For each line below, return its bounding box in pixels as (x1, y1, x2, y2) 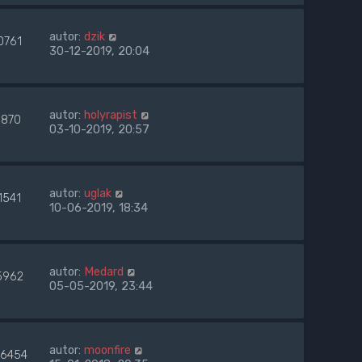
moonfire (84, 343, 131, 358)
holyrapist (84, 107, 137, 123)
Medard (84, 264, 124, 280)
